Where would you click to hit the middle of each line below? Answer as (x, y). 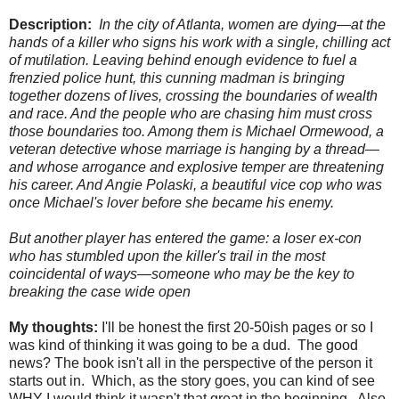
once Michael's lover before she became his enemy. (171, 202)
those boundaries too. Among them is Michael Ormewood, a (196, 131)
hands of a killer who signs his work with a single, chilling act (199, 42)
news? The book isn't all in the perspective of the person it (191, 362)
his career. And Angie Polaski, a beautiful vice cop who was (195, 184)
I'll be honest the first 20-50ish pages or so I (237, 327)
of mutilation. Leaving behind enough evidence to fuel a (183, 60)
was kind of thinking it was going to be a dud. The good (183, 345)
